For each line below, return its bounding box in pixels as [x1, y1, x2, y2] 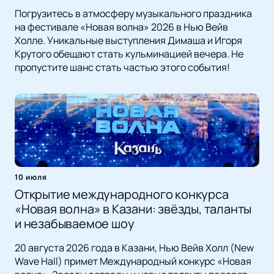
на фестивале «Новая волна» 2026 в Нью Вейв [15, 20, 228, 34]
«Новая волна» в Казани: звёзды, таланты [15, 201, 252, 218]
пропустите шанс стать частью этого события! [15, 61, 230, 75]
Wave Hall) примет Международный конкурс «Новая [15, 254, 251, 268]
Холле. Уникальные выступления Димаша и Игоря [15, 34, 242, 48]
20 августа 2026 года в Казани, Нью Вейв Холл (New [15, 241, 254, 255]
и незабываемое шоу [15, 215, 135, 232]
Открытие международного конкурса [15, 186, 229, 203]
